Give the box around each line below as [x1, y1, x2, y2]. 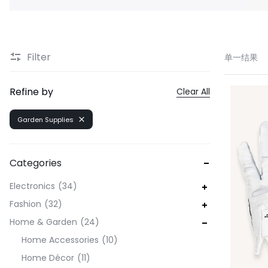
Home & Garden [10, 216, 77, 228]
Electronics [10, 180, 55, 192]
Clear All [176, 86, 211, 98]
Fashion [10, 198, 41, 210]
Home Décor [22, 252, 74, 264]
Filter [27, 50, 51, 64]
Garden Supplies [17, 114, 74, 124]
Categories [10, 156, 62, 170]
